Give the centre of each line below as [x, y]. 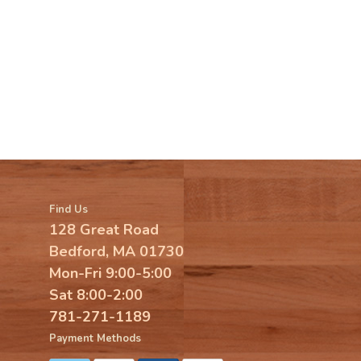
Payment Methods [95, 338]
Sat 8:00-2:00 [96, 295]
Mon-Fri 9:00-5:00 [110, 273]
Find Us [68, 210]
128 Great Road [104, 230]
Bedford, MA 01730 [116, 251]
